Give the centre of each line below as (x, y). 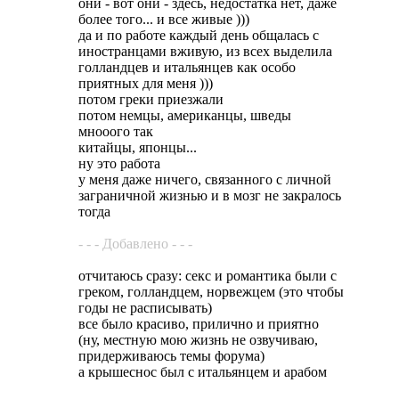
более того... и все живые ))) (164, 19)
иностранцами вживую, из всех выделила (205, 51)
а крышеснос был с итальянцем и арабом (203, 371)
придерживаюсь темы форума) (171, 355)
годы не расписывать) (145, 307)
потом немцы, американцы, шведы (185, 115)
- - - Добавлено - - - (135, 243)
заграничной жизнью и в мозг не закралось (210, 195)
